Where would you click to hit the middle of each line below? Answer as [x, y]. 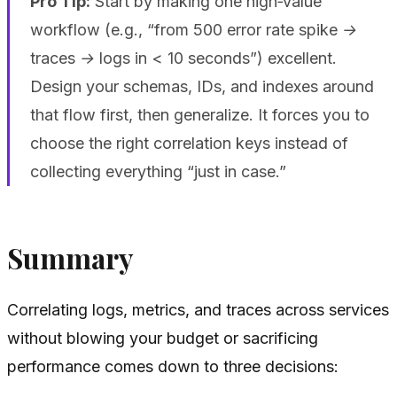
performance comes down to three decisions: [173, 366]
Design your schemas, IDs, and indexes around [202, 87]
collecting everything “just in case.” [158, 172]
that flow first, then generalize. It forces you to [199, 115]
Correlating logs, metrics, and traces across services [198, 309]
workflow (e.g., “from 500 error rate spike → [193, 30]
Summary [70, 258]
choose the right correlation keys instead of [189, 144]
